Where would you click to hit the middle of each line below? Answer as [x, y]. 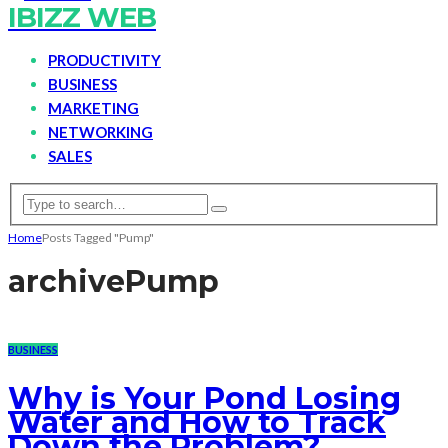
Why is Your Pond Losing [204, 399]
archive [66, 282]
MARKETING [93, 108]
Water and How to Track [197, 423]
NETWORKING [100, 132]
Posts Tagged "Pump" [98, 237]
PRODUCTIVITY [104, 60]
